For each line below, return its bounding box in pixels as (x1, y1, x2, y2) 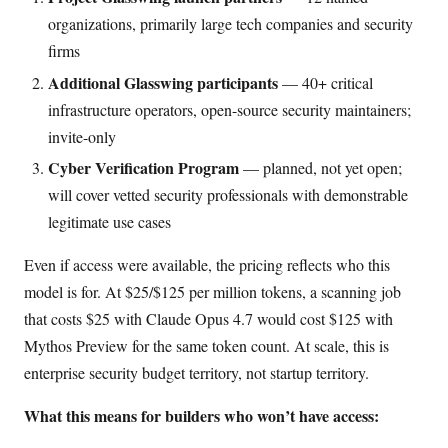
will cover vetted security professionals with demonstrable (48, 184, 408, 206)
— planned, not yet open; (239, 157, 402, 179)
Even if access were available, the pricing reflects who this (24, 254, 390, 276)
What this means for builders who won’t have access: (24, 404, 379, 428)
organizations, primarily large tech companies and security (48, 12, 413, 34)
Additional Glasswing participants (48, 70, 278, 94)
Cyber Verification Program (48, 156, 239, 180)
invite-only (48, 125, 116, 147)
